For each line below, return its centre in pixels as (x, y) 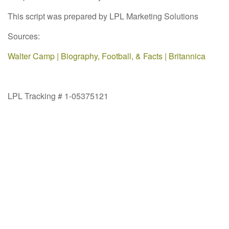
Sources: (24, 36)
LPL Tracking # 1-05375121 (58, 96)
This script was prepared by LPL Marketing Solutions (103, 16)
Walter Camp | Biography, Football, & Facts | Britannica (107, 56)
